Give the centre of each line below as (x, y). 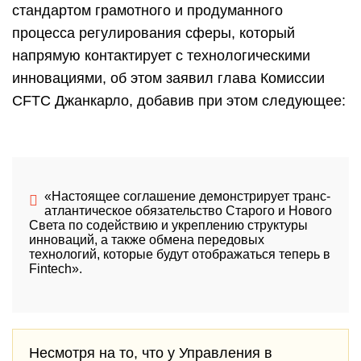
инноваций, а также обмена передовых (146, 240)
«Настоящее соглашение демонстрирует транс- (187, 196)
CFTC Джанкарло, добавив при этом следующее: (179, 101)
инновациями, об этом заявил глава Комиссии (168, 78)
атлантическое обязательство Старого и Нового (188, 211)
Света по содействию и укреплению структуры (168, 225)
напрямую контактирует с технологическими (161, 56)
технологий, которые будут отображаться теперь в (179, 254)
